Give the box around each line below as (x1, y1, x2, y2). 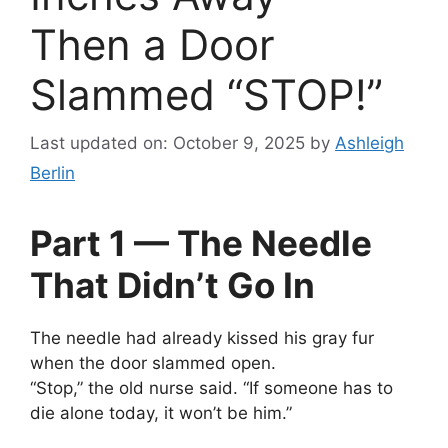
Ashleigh (335, 133, 404, 154)
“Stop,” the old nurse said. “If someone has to (30, 378, 393, 399)
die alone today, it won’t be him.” (30, 403, 292, 424)
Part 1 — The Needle (30, 222, 372, 265)
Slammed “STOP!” (30, 68, 383, 120)
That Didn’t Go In (30, 264, 315, 307)
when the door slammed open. (30, 353, 276, 374)
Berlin (30, 163, 75, 184)
